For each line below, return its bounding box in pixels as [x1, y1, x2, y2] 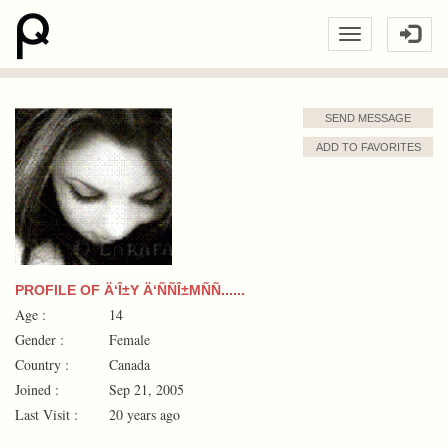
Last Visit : [15, 404, 78, 424]
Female [105, 329, 150, 349]
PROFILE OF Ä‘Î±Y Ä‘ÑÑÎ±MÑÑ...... [15, 281, 245, 298]
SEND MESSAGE [325, 112, 411, 124]
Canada [105, 354, 150, 374]
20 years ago [105, 404, 180, 424]
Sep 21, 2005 [105, 379, 184, 399]
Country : [15, 354, 69, 374]
